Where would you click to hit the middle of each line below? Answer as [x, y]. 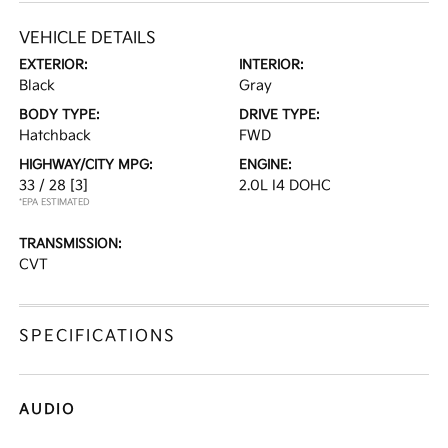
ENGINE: [265, 165]
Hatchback [55, 136]
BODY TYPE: [60, 115]
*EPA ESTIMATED [55, 203]
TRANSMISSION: [71, 244]
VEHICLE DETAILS [88, 39]
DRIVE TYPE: [279, 115]
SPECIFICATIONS [98, 337]
